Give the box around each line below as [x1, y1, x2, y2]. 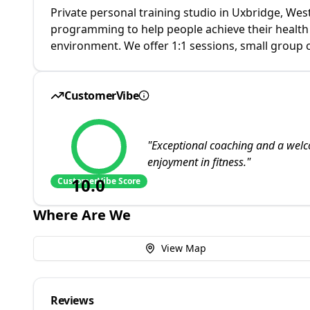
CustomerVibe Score [57, 175, 140, 187]
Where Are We [33, 206, 131, 224]
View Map [161, 241, 206, 255]
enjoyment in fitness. [147, 154, 246, 170]
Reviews [51, 293, 94, 308]
